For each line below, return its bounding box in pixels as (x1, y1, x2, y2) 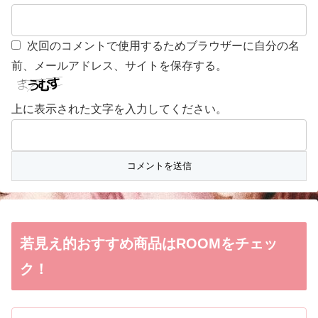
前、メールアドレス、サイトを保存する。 (11, 60, 227, 72)
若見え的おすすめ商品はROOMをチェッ (20, 236, 278, 252)
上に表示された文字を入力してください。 (11, 103, 227, 116)
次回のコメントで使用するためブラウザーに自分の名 (27, 40, 300, 53)
